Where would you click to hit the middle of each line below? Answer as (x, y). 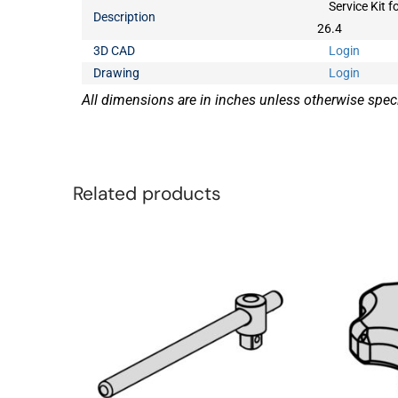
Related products (147, 193)
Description (125, 17)
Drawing (117, 73)
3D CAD (115, 51)
